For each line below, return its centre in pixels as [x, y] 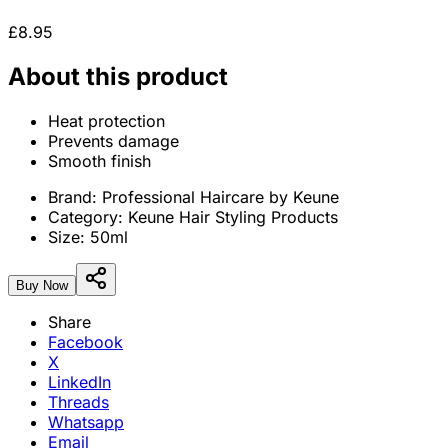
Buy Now [42, 285]
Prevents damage [113, 140]
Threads [78, 401]
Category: [85, 216]
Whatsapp [86, 421]
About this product [118, 76]
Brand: [72, 196]
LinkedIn [79, 381]
